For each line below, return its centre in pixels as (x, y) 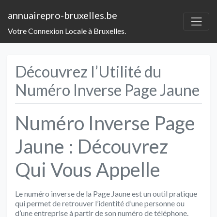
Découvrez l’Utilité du (88, 71)
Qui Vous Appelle (88, 169)
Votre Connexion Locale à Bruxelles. (67, 31)
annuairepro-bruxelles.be (62, 15)
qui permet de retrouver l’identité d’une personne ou (100, 203)
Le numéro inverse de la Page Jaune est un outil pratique (106, 193)
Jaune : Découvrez (92, 146)
